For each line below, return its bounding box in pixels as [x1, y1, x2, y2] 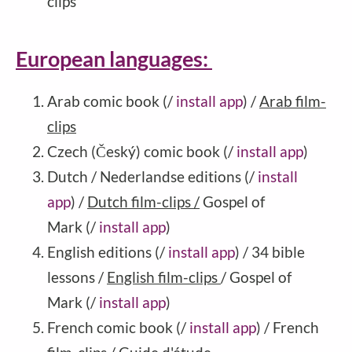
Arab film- [259, 92, 326, 111]
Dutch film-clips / [87, 192, 200, 211]
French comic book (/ [47, 318, 189, 337]
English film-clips [107, 268, 221, 287]
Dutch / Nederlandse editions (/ [47, 167, 258, 186]
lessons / [47, 268, 107, 287]
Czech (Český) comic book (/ [47, 142, 236, 161]
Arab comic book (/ [47, 92, 176, 111]
